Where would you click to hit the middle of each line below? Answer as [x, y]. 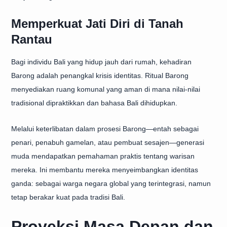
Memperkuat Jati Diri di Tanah [97, 24]
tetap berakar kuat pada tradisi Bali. [68, 197]
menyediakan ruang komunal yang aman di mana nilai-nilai [106, 89]
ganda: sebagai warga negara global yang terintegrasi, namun [111, 183]
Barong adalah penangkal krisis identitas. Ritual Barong [100, 75]
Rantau [32, 39]
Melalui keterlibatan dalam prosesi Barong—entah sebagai [105, 129]
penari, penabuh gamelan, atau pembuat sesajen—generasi [108, 142]
